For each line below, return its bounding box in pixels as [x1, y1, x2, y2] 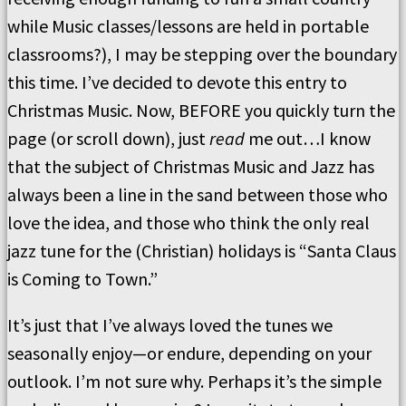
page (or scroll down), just [7, 127, 209, 150]
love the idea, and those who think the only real [7, 211, 370, 234]
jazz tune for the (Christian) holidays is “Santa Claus [7, 239, 396, 262]
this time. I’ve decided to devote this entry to [7, 71, 347, 93]
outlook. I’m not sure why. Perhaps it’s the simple [7, 370, 382, 392]
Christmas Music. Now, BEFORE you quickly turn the [7, 99, 395, 121]
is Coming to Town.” [7, 267, 158, 290]
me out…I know [245, 127, 371, 150]
